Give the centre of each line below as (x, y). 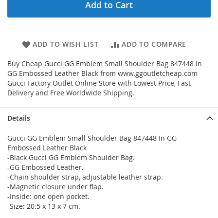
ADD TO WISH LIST (66, 44)
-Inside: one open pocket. (48, 197)
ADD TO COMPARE (154, 44)
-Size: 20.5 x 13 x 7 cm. (44, 206)
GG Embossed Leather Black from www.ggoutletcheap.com (102, 73)
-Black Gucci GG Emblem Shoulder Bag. (71, 158)
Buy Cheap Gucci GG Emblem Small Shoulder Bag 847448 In (105, 64)
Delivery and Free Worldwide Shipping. (71, 93)
